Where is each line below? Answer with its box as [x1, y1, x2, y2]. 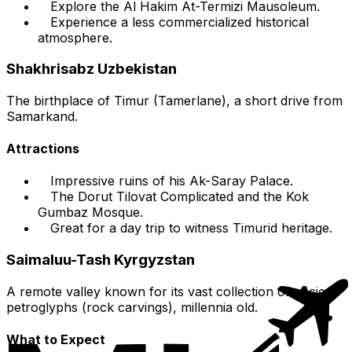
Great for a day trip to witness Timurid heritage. [50, 220, 332, 236]
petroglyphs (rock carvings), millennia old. [6, 299, 258, 315]
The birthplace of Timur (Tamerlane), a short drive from [6, 92, 343, 108]
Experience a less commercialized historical [50, 13, 309, 30]
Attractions [6, 141, 79, 157]
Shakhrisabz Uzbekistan [6, 60, 177, 79]
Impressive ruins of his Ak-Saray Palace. [50, 173, 293, 189]
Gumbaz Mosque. [38, 204, 143, 221]
